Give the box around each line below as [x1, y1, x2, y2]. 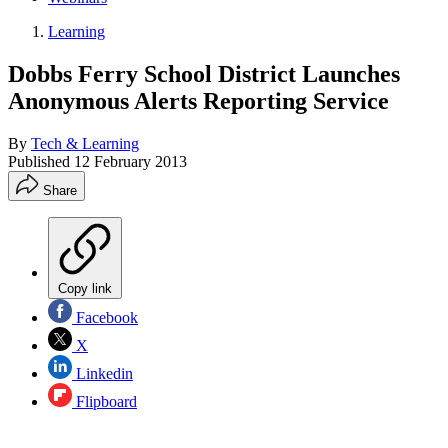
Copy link [58, 280, 112, 296]
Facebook [72, 308, 138, 326]
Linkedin [72, 364, 133, 382]
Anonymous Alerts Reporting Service [8, 87, 389, 114]
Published [8, 152, 74, 170]
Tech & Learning [31, 134, 139, 152]
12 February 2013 [74, 152, 187, 170]
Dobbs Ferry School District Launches [8, 60, 400, 87]
